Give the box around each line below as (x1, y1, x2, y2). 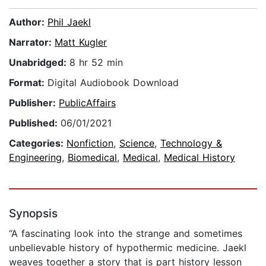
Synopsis (9, 207, 58, 221)
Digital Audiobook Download (47, 77, 179, 89)
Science (119, 137, 154, 150)
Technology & (160, 137, 222, 150)
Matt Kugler (55, 36, 107, 49)
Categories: (9, 137, 66, 150)
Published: (9, 117, 61, 129)
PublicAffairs (59, 97, 116, 109)
